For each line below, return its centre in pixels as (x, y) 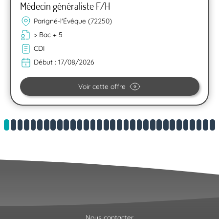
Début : (46, 62)
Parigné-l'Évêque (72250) (73, 21)
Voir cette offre (102, 86)
